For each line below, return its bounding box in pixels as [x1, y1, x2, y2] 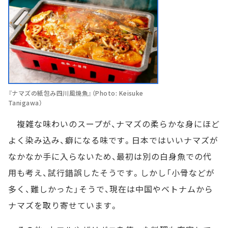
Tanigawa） [8, 98, 43, 107]
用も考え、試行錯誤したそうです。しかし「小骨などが [8, 166, 215, 179]
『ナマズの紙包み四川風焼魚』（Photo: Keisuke [8, 89, 144, 98]
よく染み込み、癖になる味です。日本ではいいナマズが [8, 134, 218, 147]
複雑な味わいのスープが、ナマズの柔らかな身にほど [8, 118, 220, 130]
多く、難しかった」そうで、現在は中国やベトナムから [8, 183, 213, 195]
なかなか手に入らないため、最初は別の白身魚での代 [8, 150, 212, 163]
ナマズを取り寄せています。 [8, 199, 119, 212]
